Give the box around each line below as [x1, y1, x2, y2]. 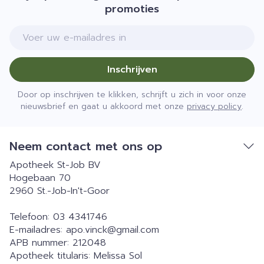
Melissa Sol [94, 249, 142, 263]
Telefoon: [9, 210, 53, 224]
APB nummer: [9, 236, 72, 250]
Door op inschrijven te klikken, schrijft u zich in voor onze [18, 88, 246, 101]
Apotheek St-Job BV [9, 158, 101, 172]
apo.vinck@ [66, 223, 116, 237]
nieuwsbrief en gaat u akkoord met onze [21, 100, 187, 113]
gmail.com [116, 223, 159, 237]
